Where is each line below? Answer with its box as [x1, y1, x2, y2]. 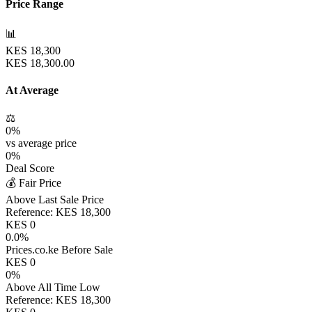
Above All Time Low [6, 281, 100, 294]
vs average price [6, 137, 77, 150]
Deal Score [6, 162, 54, 175]
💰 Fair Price [6, 177, 61, 189]
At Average [6, 84, 58, 96]
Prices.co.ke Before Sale [6, 244, 113, 256]
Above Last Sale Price [6, 194, 104, 206]
